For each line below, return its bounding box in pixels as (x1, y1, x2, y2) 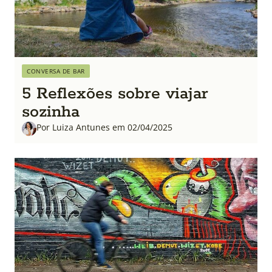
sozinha (22, 101, 80, 123)
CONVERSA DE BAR (27, 67, 85, 75)
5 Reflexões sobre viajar (22, 83, 208, 104)
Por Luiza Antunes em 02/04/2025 (36, 121, 172, 133)
